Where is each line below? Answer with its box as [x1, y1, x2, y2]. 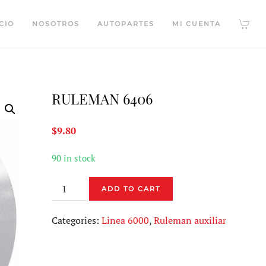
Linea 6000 [101, 214, 149, 227]
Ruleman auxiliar [153, 214, 226, 227]
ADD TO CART [101, 185, 160, 193]
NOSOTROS [31, 19, 80, 28]
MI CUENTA [172, 19, 221, 28]
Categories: [51, 214, 102, 227]
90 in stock [51, 153, 96, 164]
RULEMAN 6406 [51, 89, 153, 108]
